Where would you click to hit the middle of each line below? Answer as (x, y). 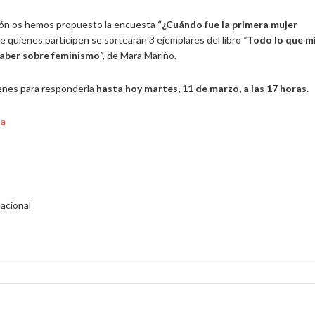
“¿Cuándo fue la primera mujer (227, 24)
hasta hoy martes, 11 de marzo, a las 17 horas (201, 88)
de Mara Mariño (141, 55)
